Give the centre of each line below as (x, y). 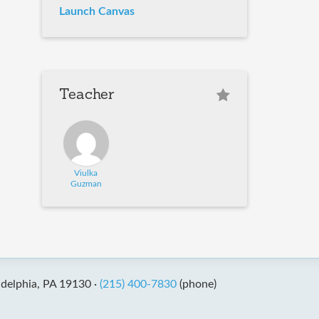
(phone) (196, 284)
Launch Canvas (97, 12)
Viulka (86, 173)
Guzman (86, 184)
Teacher (87, 96)
